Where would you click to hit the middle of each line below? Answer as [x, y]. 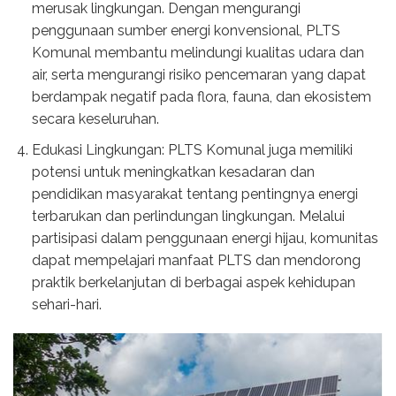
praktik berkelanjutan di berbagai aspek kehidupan [193, 282]
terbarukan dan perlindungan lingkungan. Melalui [188, 216]
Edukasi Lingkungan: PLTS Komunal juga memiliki [192, 149]
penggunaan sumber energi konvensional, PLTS [186, 31]
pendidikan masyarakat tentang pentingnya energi [194, 194]
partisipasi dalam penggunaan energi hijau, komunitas [205, 238]
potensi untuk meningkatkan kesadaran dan [173, 171]
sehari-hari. [66, 304]
